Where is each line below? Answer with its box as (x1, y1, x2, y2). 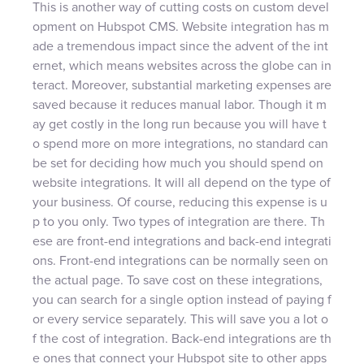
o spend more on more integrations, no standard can (32, 136, 328, 150)
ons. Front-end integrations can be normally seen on (32, 253, 328, 267)
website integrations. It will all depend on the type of (32, 175, 331, 189)
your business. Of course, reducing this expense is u (32, 195, 327, 209)
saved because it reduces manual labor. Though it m (32, 97, 327, 111)
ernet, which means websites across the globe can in (32, 58, 331, 72)
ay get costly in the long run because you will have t (32, 117, 327, 131)
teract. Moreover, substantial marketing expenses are (32, 78, 331, 92)
